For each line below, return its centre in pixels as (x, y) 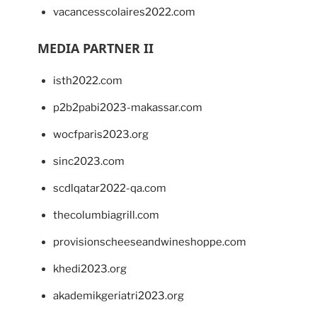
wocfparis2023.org (101, 135)
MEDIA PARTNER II (95, 48)
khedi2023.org (90, 269)
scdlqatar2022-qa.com (110, 189)
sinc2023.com (89, 162)
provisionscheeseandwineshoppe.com (150, 242)
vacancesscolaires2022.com (124, 12)
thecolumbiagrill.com (106, 215)
